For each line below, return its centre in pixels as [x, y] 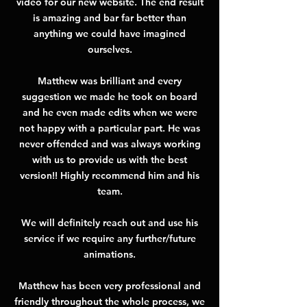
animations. [110, 254]
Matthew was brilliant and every [110, 81]
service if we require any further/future [110, 238]
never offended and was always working [110, 144]
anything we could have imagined [110, 34]
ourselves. [110, 49]
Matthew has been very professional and [110, 286]
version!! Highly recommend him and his [110, 175]
